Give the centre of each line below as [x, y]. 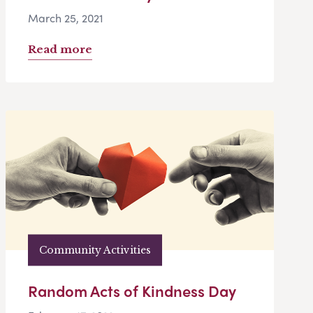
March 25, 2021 [66, 18]
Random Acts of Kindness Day [132, 291]
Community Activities [95, 250]
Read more [60, 50]
